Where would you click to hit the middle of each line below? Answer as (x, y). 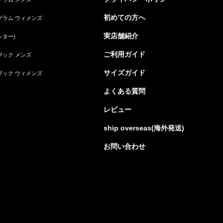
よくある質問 (124, 91)
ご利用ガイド (124, 54)
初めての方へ (124, 17)
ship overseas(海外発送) (144, 128)
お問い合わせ (124, 146)
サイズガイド (124, 72)
